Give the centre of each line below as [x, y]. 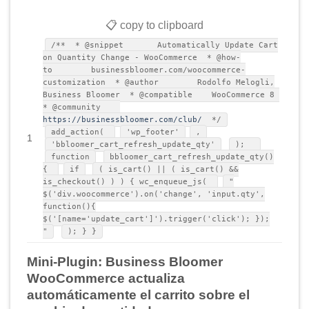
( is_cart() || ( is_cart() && [168, 169]
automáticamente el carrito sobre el [138, 295]
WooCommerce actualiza [106, 278]
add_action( [80, 132]
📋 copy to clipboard [154, 25]
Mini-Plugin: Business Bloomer [125, 261]
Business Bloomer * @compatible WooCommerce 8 [161, 95]
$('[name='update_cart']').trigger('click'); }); [157, 219]
